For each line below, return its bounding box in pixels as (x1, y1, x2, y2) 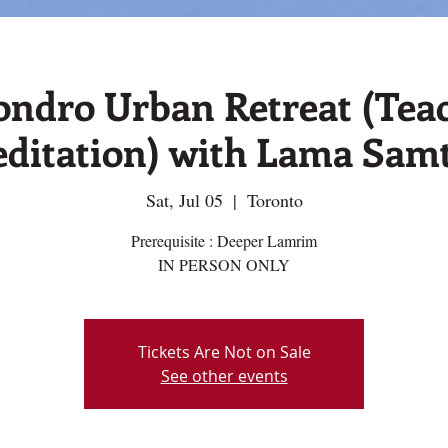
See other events (160, 365, 288, 388)
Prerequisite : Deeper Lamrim (131, 230, 317, 252)
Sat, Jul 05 (145, 188, 223, 213)
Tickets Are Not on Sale (137, 341, 311, 364)
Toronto (246, 188, 303, 213)
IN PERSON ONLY (158, 254, 290, 276)
